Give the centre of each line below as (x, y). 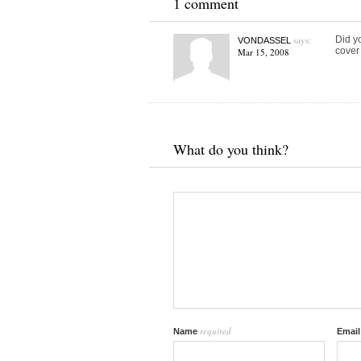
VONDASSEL (264, 40)
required (215, 331)
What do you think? (230, 149)
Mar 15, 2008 (263, 52)
